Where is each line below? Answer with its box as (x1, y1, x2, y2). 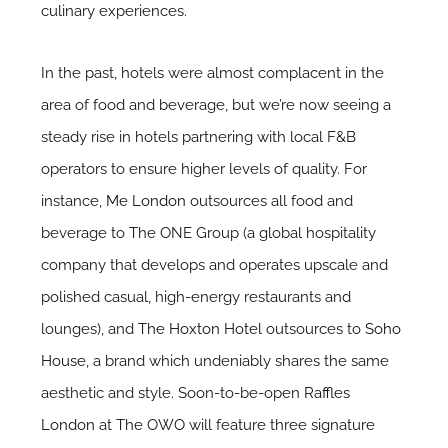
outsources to (262, 319, 366, 338)
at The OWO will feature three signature (95, 415, 376, 434)
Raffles (304, 383, 351, 402)
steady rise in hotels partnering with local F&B (41, 127, 357, 146)
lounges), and (41, 319, 139, 338)
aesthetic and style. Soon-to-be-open (41, 383, 305, 402)
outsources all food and (186, 191, 354, 210)
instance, (41, 191, 107, 210)
